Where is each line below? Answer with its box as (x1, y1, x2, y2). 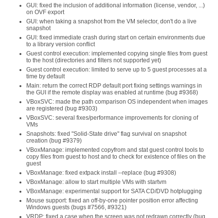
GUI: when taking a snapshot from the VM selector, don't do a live (26, 18, 197, 25)
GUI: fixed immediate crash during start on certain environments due (26, 34, 205, 41)
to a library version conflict (26, 41, 95, 48)
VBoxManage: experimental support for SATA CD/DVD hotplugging (26, 188, 202, 195)
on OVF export (26, 9, 64, 16)
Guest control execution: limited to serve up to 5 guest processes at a (26, 66, 207, 73)
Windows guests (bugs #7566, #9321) (26, 204, 127, 211)
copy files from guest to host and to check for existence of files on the (26, 153, 206, 160)
